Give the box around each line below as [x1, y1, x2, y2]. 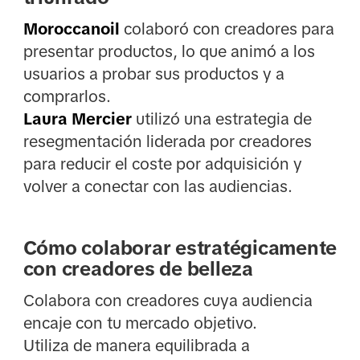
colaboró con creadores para [119, 19, 334, 38]
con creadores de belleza [22, 257, 253, 280]
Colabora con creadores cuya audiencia [22, 291, 313, 309]
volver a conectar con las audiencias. [22, 177, 292, 195]
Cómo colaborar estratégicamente [22, 236, 337, 259]
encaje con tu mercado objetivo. [22, 313, 257, 332]
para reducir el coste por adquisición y [22, 154, 302, 173]
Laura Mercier [22, 109, 132, 128]
